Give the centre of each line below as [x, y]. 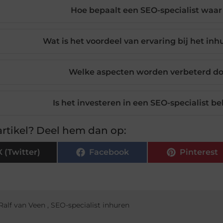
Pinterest [199, 152]
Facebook [109, 152]
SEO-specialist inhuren [90, 205]
